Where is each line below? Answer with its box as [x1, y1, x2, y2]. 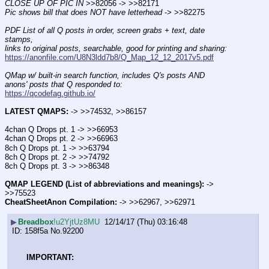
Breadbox [18, 217, 53, 227]
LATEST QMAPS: [5, 107, 68, 116]
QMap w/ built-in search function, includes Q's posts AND [5, 71, 205, 80]
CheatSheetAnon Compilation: [5, 197, 117, 207]
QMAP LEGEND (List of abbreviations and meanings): [5, 179, 204, 189]
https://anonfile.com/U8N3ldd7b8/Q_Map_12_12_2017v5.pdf [5, 52, 214, 62]
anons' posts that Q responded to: [5, 80, 122, 89]
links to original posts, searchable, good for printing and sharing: [5, 43, 227, 53]
